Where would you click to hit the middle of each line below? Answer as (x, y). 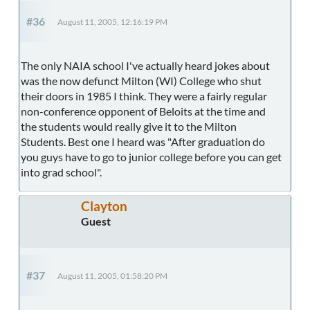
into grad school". (61, 172)
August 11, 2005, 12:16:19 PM (112, 21)
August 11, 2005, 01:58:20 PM (112, 275)
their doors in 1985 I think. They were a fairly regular (144, 95)
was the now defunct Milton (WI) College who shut (141, 80)
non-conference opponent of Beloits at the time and (143, 111)
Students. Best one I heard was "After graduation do (143, 141)
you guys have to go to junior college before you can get (151, 156)
